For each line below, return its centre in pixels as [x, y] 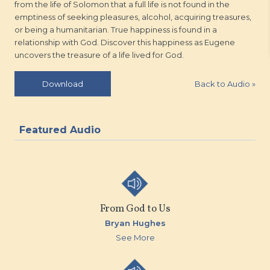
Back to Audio [223, 83]
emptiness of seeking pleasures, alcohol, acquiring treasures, [133, 17]
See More [135, 237]
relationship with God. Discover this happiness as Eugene [125, 42]
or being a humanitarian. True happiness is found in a [116, 30]
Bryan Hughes [135, 223]
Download [63, 84]
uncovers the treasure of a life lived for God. [99, 55]
